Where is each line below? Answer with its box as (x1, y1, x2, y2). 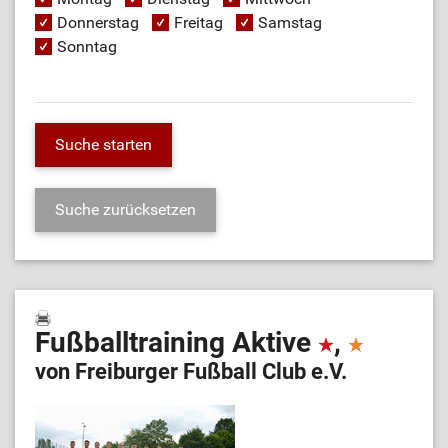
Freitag (174, 13, 223, 32)
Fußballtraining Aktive (35, 326, 318, 359)
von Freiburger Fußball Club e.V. (35, 359, 347, 384)
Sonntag (57, 37, 117, 56)
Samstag (258, 13, 322, 32)
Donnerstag (57, 13, 139, 32)
